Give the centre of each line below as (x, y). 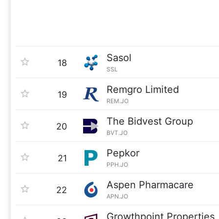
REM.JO (118, 101)
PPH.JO (117, 164)
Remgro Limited (143, 89)
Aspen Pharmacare (150, 185)
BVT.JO (117, 133)
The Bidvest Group (150, 121)
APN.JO (117, 196)
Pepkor (123, 153)
